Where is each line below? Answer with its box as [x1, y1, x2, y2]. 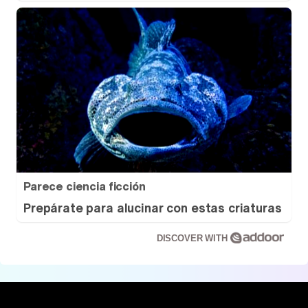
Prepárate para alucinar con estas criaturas [23, 199, 282, 217]
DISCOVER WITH [156, 233, 230, 243]
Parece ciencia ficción [23, 178, 146, 195]
